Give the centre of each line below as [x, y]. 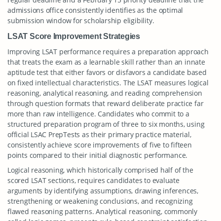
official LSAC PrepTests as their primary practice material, [99, 134]
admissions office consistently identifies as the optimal [95, 10]
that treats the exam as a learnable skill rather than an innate [106, 62]
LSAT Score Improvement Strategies [74, 36]
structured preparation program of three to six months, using [106, 124]
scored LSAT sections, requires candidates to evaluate [93, 180]
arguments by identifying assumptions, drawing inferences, [103, 191]
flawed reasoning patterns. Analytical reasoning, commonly [103, 211]
